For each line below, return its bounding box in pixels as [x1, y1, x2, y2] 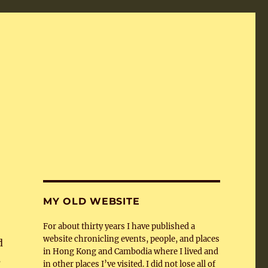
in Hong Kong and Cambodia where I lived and [42, 246, 218, 257]
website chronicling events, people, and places [42, 234, 220, 244]
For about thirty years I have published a [42, 221, 195, 232]
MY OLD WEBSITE [42, 196, 140, 207]
